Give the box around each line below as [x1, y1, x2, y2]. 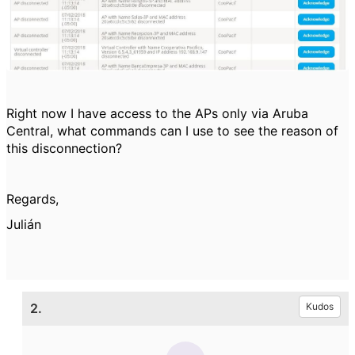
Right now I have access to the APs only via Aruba [6, 105, 308, 122]
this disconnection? [6, 140, 122, 157]
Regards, [6, 191, 59, 208]
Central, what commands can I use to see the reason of [6, 123, 338, 139]
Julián [6, 216, 41, 233]
